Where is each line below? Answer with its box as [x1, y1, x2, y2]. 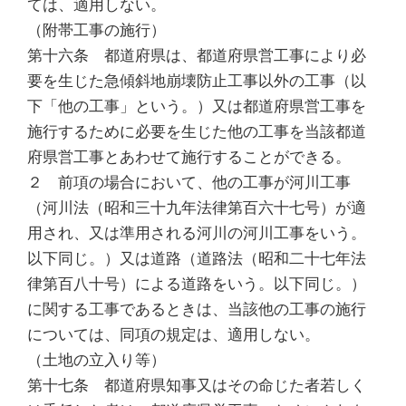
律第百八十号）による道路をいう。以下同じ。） [27, 274, 366, 293]
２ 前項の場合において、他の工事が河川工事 [27, 172, 351, 191]
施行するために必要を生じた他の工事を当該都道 [27, 121, 366, 140]
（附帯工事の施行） [27, 20, 166, 39]
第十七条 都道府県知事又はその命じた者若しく [27, 375, 366, 394]
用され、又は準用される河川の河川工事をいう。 [27, 223, 366, 242]
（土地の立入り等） [27, 350, 166, 369]
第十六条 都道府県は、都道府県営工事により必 [27, 45, 366, 64]
